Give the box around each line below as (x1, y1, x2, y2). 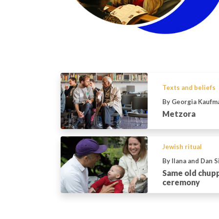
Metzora (162, 109, 196, 119)
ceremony (162, 177, 200, 187)
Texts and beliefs (162, 84, 216, 92)
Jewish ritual (162, 143, 202, 151)
